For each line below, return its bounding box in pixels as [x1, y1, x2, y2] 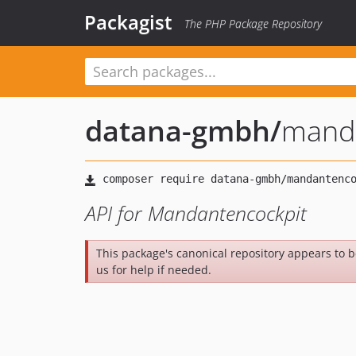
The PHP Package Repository [184, 16, 322, 31]
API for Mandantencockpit [85, 199, 307, 226]
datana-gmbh [85, 111, 270, 150]
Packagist [84, 9, 172, 35]
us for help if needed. [96, 262, 211, 277]
